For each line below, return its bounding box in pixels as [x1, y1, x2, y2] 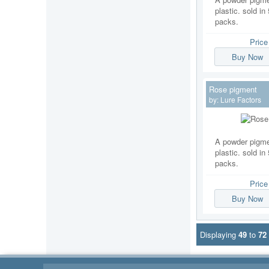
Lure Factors [220, 94, 261, 104]
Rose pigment [209, 83, 257, 95]
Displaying [200, 229, 238, 241]
